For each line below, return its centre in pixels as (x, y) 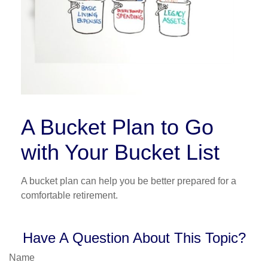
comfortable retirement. (69, 195)
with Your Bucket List (120, 152)
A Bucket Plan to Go (117, 127)
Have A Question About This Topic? (134, 237)
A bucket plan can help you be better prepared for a (129, 181)
